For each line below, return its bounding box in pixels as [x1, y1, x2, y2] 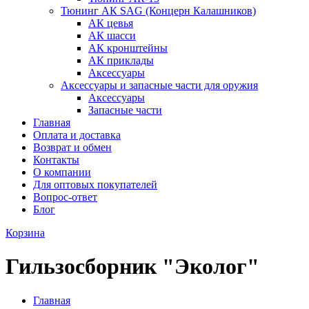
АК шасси [88, 30, 136, 41]
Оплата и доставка [33, 129, 121, 141]
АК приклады [88, 54, 154, 66]
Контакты [33, 154, 79, 166]
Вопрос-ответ [33, 191, 97, 203]
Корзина [6, 227, 45, 239]
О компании [33, 166, 91, 178]
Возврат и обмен [33, 141, 112, 153]
